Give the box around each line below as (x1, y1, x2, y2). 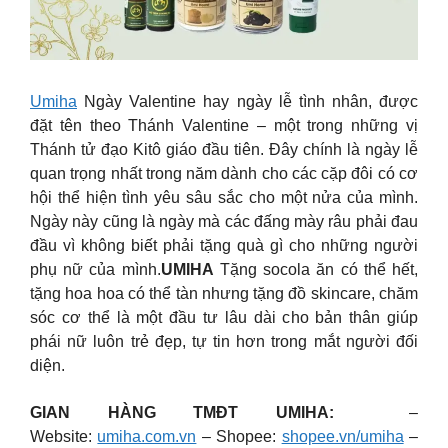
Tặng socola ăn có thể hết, (213, 261, 419, 279)
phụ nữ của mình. (30, 261, 161, 279)
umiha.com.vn (97, 427, 197, 445)
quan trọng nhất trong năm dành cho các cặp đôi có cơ (30, 165, 418, 183)
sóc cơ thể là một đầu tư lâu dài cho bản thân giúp (30, 309, 418, 327)
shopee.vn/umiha (281, 427, 404, 445)
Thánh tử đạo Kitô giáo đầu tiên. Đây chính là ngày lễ (30, 141, 418, 159)
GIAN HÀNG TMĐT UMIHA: (30, 403, 372, 421)
